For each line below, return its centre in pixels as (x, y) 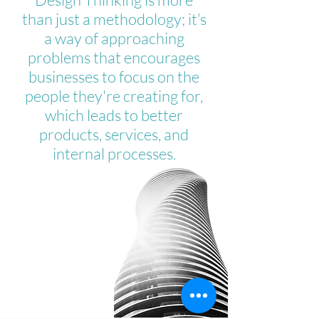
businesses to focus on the (114, 77)
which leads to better (114, 115)
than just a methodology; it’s (114, 19)
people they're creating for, (114, 96)
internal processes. (114, 153)
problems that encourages (114, 57)
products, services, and (114, 134)
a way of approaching (114, 38)
